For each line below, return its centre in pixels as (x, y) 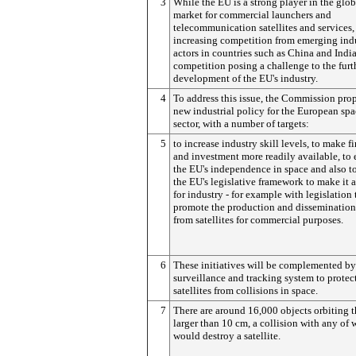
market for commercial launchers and (252, 15)
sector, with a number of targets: (241, 124)
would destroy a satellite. (227, 336)
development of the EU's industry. (246, 78)
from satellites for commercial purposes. (258, 220)
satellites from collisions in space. (246, 290)
